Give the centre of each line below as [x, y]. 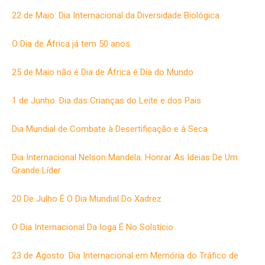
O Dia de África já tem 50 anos [71, 43]
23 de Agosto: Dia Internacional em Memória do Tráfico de [125, 255]
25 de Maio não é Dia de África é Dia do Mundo [103, 72]
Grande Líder [36, 170]
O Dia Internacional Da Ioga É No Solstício [93, 227]
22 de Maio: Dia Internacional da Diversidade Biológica [116, 15]
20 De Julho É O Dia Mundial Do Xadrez [87, 198]
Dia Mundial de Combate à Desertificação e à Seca [110, 129]
